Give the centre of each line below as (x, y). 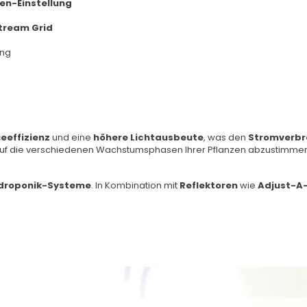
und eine (72, 137)
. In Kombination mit (135, 185)
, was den (226, 137)
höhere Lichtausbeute (148, 137)
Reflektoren (209, 185)
